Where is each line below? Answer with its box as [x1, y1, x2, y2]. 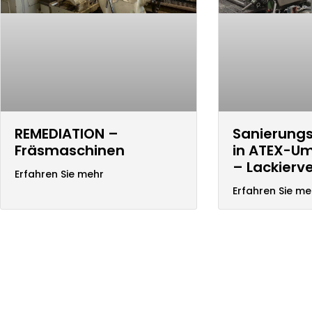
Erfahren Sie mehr [15, 166, 104, 181]
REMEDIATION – [15, 123, 118, 143]
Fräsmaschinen [15, 140, 125, 160]
